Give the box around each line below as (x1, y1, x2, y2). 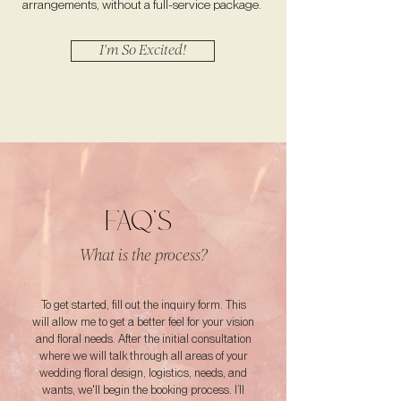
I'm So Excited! (99, 43, 186, 58)
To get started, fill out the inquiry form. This (40, 298, 246, 311)
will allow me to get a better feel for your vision (32, 315, 254, 328)
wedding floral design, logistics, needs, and (39, 366, 247, 380)
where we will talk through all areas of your (38, 349, 248, 363)
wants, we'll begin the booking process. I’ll (42, 383, 244, 397)
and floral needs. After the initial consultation (35, 332, 252, 346)
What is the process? (79, 248, 208, 264)
